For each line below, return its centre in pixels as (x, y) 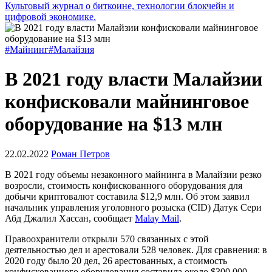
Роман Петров (80, 154)
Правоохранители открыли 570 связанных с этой (107, 239)
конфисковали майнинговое (127, 102)
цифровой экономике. (50, 17)
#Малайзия (71, 49)
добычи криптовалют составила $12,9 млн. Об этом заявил (127, 196)
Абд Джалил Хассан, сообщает (70, 218)
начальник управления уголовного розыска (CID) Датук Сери (133, 207)
